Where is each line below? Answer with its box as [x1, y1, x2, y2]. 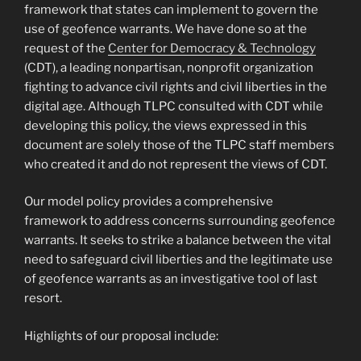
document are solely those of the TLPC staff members [24, 137, 334, 152]
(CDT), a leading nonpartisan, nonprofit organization [24, 60, 313, 75]
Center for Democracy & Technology [108, 40, 316, 56]
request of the [24, 40, 108, 56]
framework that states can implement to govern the [24, 2, 318, 17]
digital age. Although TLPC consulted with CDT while [24, 98, 323, 114]
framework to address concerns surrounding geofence [24, 214, 335, 229]
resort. [24, 291, 62, 306]
